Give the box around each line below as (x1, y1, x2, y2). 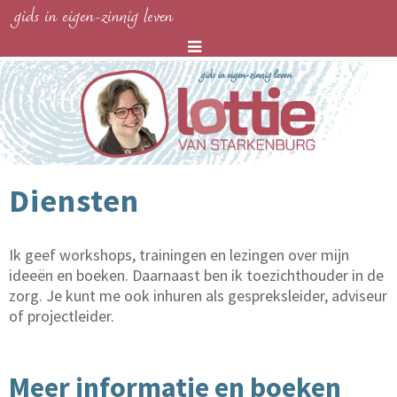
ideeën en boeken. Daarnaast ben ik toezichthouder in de (9, 265, 384, 286)
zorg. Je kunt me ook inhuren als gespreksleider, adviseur (9, 285, 387, 307)
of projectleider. (9, 306, 114, 327)
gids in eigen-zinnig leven (14, 3, 173, 32)
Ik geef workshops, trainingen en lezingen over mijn (9, 245, 349, 266)
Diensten (9, 180, 139, 221)
